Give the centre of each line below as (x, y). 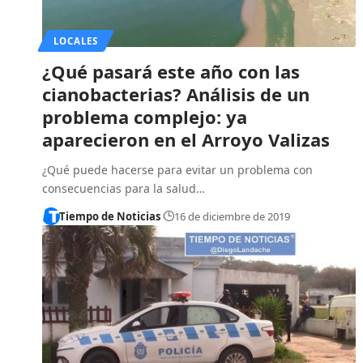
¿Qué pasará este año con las (171, 71)
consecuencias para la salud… (124, 188)
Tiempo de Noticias (109, 216)
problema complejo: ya (145, 116)
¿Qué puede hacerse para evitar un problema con (177, 169)
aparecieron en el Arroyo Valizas (186, 139)
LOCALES (75, 41)
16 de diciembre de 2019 (232, 216)
